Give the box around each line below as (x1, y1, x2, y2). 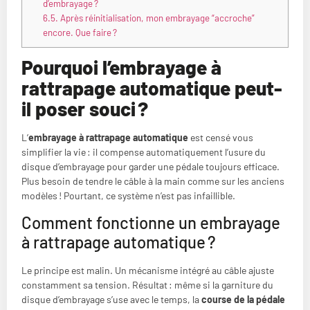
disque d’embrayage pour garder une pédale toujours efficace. (21, 161, 280, 173)
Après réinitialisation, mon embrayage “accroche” (57, 12, 255, 24)
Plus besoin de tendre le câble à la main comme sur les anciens (21, 175, 284, 188)
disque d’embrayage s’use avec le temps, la (21, 293, 201, 305)
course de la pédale (201, 293, 285, 305)
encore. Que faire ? (42, 27, 117, 39)
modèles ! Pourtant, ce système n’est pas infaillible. (21, 190, 235, 202)
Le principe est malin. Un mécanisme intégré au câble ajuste (21, 264, 274, 276)
